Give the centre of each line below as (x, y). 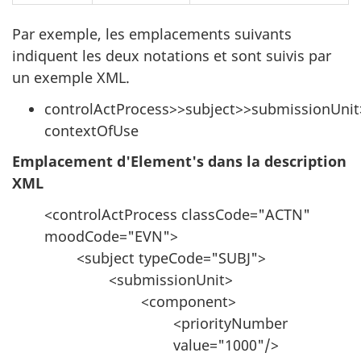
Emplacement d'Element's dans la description (179, 161)
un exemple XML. (71, 77)
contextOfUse (91, 130)
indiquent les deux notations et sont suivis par (172, 56)
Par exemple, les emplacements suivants (152, 34)
